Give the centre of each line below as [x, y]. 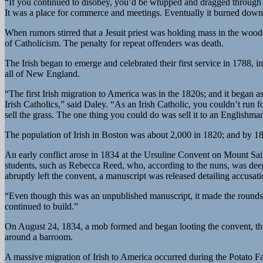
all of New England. [42, 73]
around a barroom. [39, 237]
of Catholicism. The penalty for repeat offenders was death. [114, 43]
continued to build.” [41, 206]
